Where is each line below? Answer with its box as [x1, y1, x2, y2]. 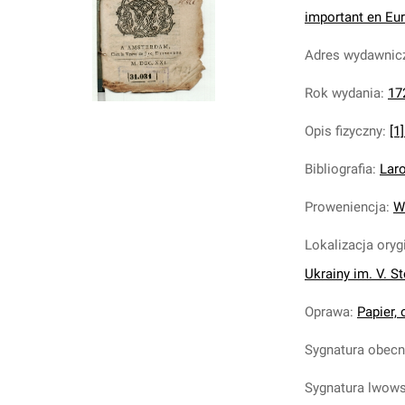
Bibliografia [305, 161, 372, 177]
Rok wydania [305, 85, 381, 101]
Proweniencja [305, 199, 386, 215]
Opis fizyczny [305, 123, 382, 139]
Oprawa [305, 304, 350, 320]
